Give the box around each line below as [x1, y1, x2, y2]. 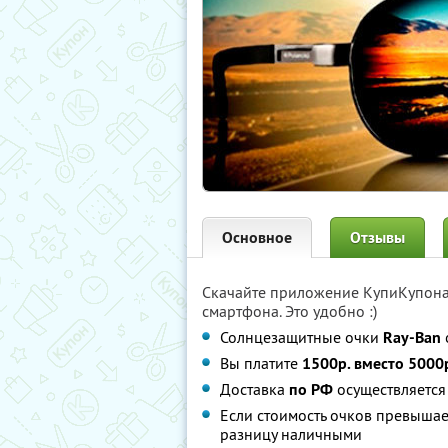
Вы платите [220, 353, 302, 373]
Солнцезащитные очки [220, 327, 383, 347]
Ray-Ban [383, 327, 441, 348]
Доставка [220, 379, 289, 399]
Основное [222, 227, 292, 248]
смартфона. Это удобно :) [202, 301, 377, 321]
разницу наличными [220, 424, 362, 444]
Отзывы [350, 227, 405, 248]
